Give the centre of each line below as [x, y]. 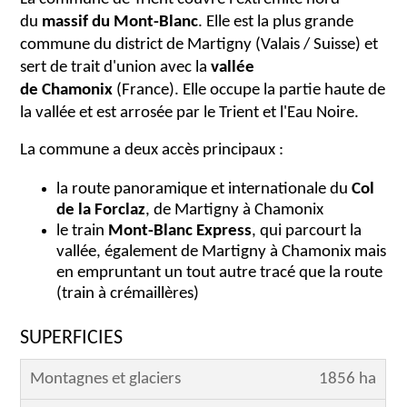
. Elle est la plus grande [276, 22]
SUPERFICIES [72, 339]
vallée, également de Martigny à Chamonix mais [222, 253]
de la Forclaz [101, 211]
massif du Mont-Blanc [120, 22]
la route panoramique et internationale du [204, 190]
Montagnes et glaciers [106, 380]
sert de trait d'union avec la [116, 68]
